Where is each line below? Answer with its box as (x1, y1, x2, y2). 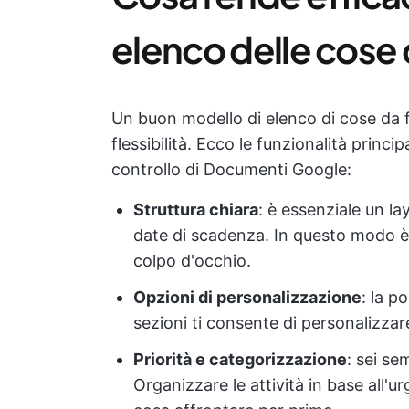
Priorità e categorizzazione (133, 350, 347, 369)
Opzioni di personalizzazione (133, 288, 362, 307)
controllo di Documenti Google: (111, 160, 351, 179)
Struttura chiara (133, 200, 258, 219)
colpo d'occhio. (133, 251, 251, 270)
